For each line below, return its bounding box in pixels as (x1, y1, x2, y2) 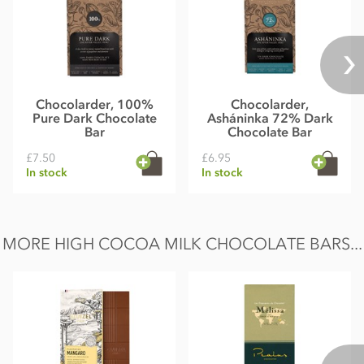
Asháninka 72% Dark (206, 110, 333, 127)
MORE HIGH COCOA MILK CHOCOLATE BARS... (2, 234, 362, 254)
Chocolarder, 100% (35, 96, 154, 113)
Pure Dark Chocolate (32, 110, 157, 127)
